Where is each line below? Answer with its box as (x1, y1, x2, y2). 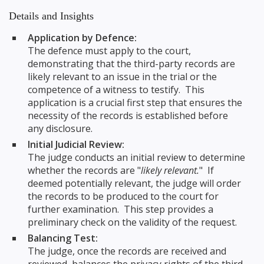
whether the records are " (28, 163, 141, 177)
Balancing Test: (28, 232, 98, 245)
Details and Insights (9, 9, 94, 22)
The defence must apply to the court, (28, 44, 191, 57)
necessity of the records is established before (28, 108, 228, 122)
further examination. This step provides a (28, 202, 213, 216)
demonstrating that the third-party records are (28, 57, 235, 70)
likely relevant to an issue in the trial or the (28, 70, 217, 83)
